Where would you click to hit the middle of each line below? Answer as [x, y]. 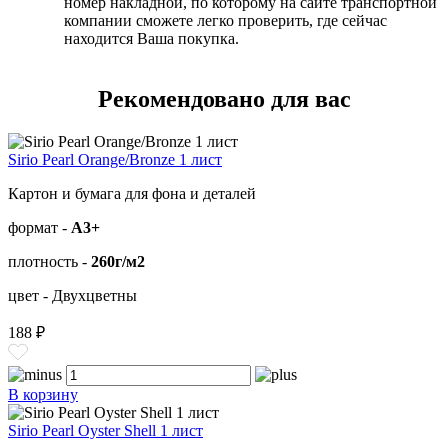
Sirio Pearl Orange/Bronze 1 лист [115, 160]
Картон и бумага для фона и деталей [132, 194]
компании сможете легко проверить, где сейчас [225, 20]
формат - [39, 228]
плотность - [49, 262]
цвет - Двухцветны [72, 296]
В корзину [43, 395]
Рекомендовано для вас [224, 99]
